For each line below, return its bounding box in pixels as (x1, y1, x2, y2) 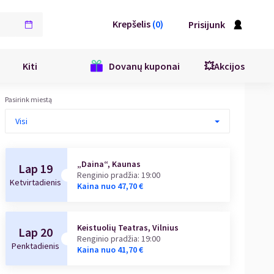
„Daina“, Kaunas (77, 158, 141, 169)
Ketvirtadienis (10, 177, 62, 188)
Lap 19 (18, 161, 53, 176)
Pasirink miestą (5, 95, 52, 104)
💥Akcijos (204, 59, 245, 72)
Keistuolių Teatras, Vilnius (77, 222, 179, 233)
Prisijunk (188, 18, 225, 31)
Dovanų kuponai (109, 59, 180, 72)
